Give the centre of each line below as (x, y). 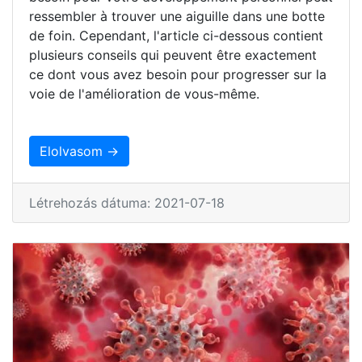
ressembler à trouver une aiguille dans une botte (177, 16)
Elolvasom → (79, 151)
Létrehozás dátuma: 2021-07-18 (127, 202)
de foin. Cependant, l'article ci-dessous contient (176, 35)
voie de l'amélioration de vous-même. (144, 93)
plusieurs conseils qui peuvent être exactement (173, 55)
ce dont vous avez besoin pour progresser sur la (178, 74)
